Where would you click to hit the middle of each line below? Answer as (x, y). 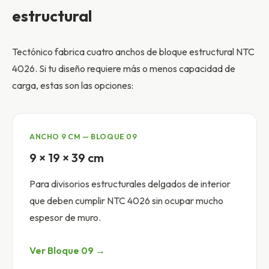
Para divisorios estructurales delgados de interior (130, 184)
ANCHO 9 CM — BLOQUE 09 (83, 137)
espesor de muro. (65, 218)
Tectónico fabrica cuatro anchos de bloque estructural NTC (133, 52)
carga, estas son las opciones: (73, 86)
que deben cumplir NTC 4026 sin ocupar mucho (126, 201)
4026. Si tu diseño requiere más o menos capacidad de (124, 69)
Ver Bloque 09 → (67, 251)
